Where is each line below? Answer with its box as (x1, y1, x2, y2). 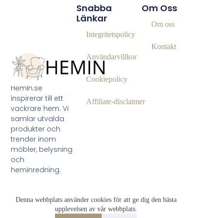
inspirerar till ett (11, 93, 64, 103)
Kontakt (151, 42, 177, 51)
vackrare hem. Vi (11, 103, 69, 113)
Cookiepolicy (86, 74, 127, 83)
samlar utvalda (11, 113, 65, 124)
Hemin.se (11, 83, 43, 93)
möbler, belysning (11, 144, 73, 154)
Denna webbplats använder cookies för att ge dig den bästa (15, 196, 177, 203)
